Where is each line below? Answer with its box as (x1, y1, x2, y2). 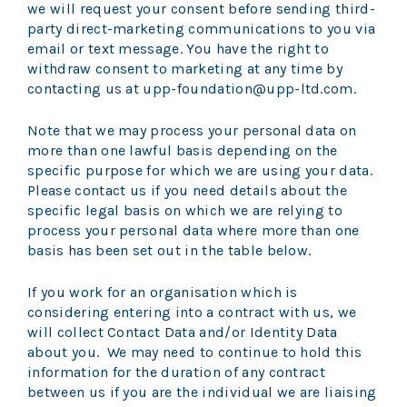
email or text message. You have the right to (27, 40, 330, 58)
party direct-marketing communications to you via (27, 20, 376, 38)
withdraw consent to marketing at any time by (27, 60, 343, 78)
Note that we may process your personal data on (27, 122, 357, 140)
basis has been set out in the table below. (27, 242, 312, 260)
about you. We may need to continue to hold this (27, 343, 362, 362)
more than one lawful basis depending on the (27, 142, 338, 160)
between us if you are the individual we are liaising (27, 383, 377, 402)
